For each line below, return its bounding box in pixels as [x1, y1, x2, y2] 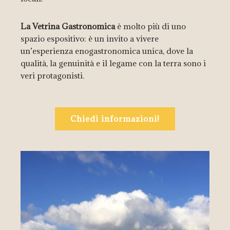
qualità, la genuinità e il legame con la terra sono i [21, 58, 206, 69]
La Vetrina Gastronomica [21, 21, 115, 32]
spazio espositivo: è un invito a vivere [21, 33, 159, 44]
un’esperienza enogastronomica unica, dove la [21, 46, 193, 56]
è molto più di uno [115, 21, 186, 32]
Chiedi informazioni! [70, 113, 160, 124]
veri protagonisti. [21, 70, 84, 81]
